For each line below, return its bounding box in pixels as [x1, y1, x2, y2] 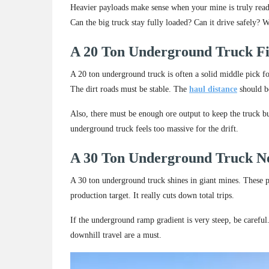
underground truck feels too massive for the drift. [70, 124, 238, 134]
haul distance [189, 85, 237, 94]
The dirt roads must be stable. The [70, 85, 189, 94]
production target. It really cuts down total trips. [70, 191, 234, 201]
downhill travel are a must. [70, 231, 162, 240]
